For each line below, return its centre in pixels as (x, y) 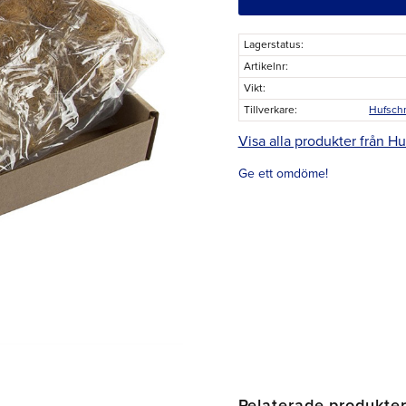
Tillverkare (269, 110)
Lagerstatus (272, 44)
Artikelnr (264, 66)
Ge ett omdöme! (283, 173)
